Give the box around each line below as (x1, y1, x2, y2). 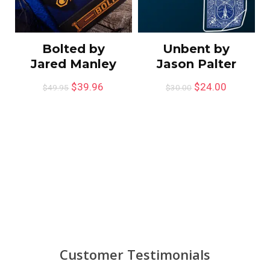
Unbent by (163, 41, 230, 56)
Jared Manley (30, 56, 116, 71)
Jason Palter (156, 56, 236, 71)
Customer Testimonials (60, 245, 210, 264)
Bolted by (42, 41, 105, 56)
